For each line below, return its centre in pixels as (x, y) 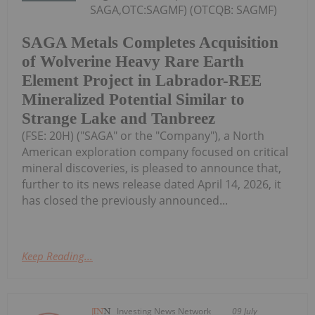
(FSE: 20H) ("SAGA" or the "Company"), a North (143, 135)
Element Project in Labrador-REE (142, 80)
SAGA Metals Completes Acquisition (150, 42)
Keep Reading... (57, 256)
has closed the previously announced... (125, 200)
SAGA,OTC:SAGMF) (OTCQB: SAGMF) (184, 10)
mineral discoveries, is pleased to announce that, (152, 168)
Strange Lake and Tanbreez (118, 118)
